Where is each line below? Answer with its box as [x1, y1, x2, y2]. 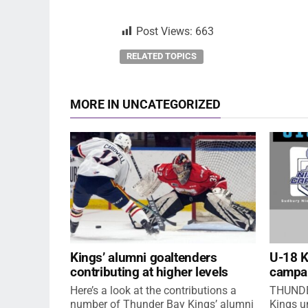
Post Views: [136, 25, 192, 38]
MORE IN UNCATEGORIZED [70, 98, 221, 111]
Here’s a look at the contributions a [70, 284, 236, 297]
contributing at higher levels [70, 264, 228, 280]
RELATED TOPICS [126, 51, 197, 61]
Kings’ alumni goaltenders [70, 250, 217, 265]
